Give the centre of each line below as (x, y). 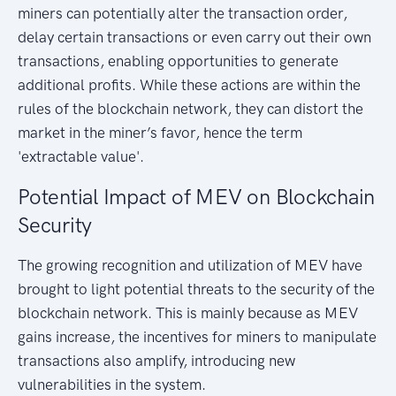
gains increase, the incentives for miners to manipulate (197, 336)
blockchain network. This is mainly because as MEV (188, 312)
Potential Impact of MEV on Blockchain (197, 196)
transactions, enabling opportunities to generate (178, 61)
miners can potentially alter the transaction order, (183, 13)
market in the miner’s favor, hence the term (160, 132)
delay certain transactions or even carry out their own (194, 37)
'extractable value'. (81, 156)
